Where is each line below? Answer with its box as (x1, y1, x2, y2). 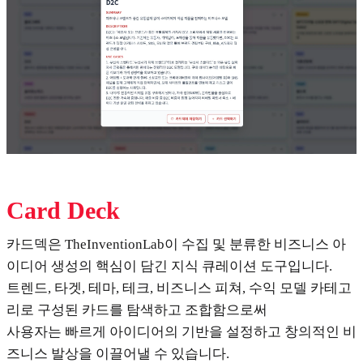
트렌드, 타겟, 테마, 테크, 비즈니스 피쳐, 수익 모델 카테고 (6, 280, 352, 297)
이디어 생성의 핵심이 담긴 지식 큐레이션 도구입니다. (6, 258, 332, 275)
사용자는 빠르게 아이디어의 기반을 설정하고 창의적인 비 (6, 324, 357, 340)
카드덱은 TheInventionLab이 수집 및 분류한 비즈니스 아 (6, 237, 346, 253)
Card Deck (6, 197, 120, 224)
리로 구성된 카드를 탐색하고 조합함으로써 (6, 302, 267, 318)
